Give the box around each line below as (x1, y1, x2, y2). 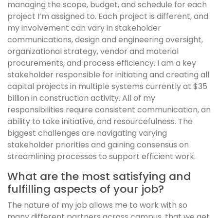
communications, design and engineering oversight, (7, 34, 203, 46)
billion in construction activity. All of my (7, 92, 155, 104)
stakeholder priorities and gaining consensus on (7, 139, 189, 151)
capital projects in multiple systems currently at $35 (7, 81, 207, 92)
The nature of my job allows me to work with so (7, 200, 187, 211)
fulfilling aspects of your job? (7, 182, 164, 197)
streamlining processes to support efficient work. (7, 151, 196, 163)
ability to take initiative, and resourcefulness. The (7, 116, 193, 127)
